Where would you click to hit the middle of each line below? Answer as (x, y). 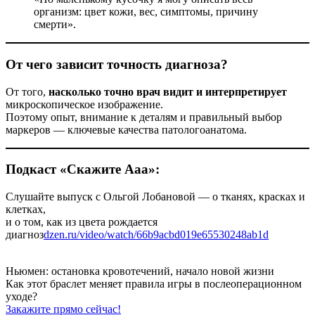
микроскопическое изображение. (84, 104)
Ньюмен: (27, 271)
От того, (27, 91)
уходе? (21, 296)
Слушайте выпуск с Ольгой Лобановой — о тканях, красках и (155, 197)
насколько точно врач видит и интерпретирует (168, 91)
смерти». (55, 25)
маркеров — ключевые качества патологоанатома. (126, 129)
